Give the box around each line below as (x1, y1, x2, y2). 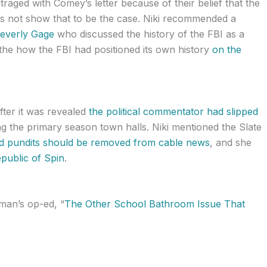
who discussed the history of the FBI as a (54, 28, 244, 41)
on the (212, 44, 241, 56)
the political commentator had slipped (88, 105, 258, 117)
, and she (209, 136, 252, 148)
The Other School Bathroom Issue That (64, 198, 245, 210)
